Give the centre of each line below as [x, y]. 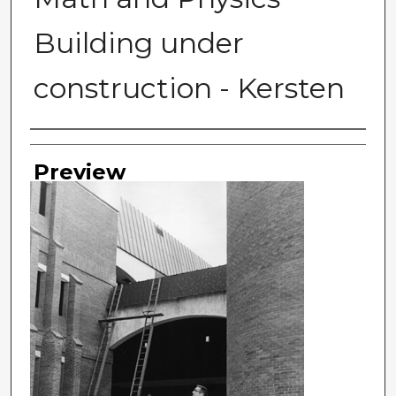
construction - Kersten [189, 88]
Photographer [110, 147]
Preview [79, 172]
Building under [138, 43]
